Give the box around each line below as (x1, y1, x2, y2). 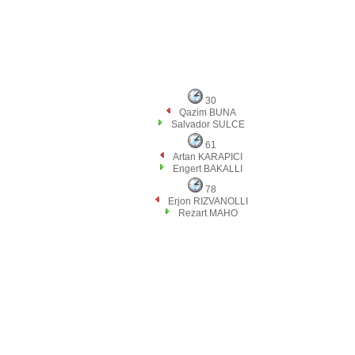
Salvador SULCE (170, 119, 245, 130)
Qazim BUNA (179, 107, 236, 118)
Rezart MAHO (177, 208, 238, 219)
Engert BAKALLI (173, 163, 242, 174)
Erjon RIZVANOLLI (167, 196, 248, 207)
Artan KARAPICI (173, 151, 242, 162)
